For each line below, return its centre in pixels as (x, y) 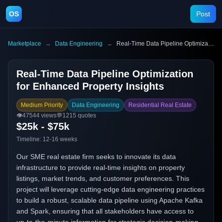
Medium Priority (42, 105)
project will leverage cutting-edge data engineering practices (111, 189)
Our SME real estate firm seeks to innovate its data (96, 157)
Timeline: (29, 139)
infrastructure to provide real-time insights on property (101, 167)
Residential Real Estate (160, 105)
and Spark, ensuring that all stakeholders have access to (105, 211)
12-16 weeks (60, 139)
